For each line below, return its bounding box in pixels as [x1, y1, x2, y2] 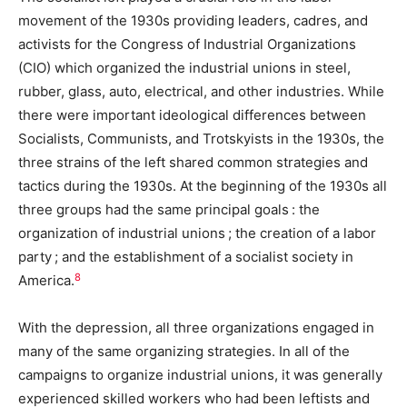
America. [18, 272, 74, 290]
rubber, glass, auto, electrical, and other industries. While [18, 83, 384, 101]
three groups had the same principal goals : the [18, 201, 320, 219]
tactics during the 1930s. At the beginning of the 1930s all [18, 177, 387, 195]
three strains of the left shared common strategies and [18, 154, 368, 172]
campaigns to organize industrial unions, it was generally [18, 366, 382, 384]
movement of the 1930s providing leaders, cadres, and [18, 12, 368, 30]
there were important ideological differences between [18, 106, 366, 124]
